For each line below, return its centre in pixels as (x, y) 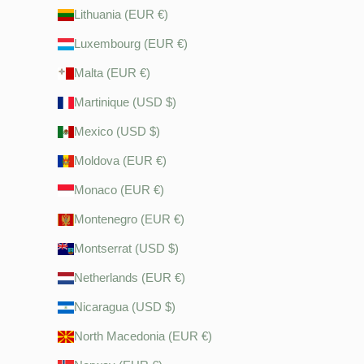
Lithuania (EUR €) (121, 15)
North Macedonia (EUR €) (143, 336)
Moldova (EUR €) (121, 161)
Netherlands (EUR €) (130, 278)
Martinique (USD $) (126, 102)
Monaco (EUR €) (119, 190)
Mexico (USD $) (117, 132)
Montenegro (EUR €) (130, 219)
